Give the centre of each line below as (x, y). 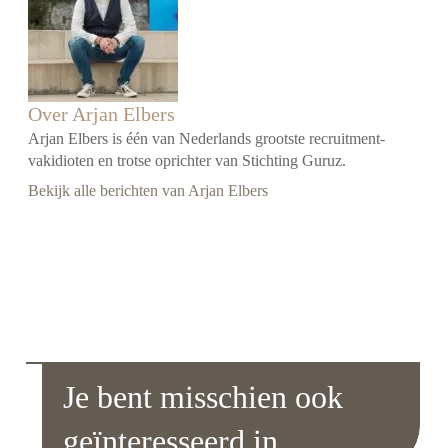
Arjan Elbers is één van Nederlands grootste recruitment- (207, 139)
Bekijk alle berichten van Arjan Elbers (148, 191)
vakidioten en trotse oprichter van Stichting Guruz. (187, 161)
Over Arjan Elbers (102, 114)
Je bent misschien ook (203, 396)
